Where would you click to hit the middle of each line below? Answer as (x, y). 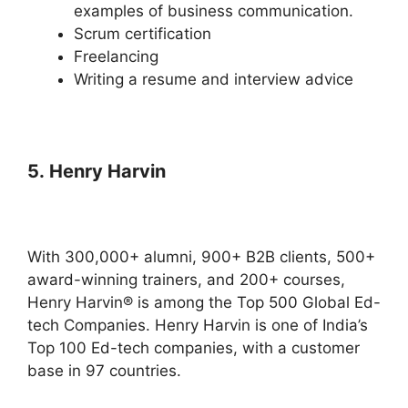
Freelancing (116, 56)
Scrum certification (143, 33)
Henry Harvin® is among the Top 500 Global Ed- (204, 303)
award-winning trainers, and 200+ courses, (186, 280)
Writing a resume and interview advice (214, 79)
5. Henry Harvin (97, 171)
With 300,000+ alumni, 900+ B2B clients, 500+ (201, 257)
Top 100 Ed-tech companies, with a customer (194, 348)
